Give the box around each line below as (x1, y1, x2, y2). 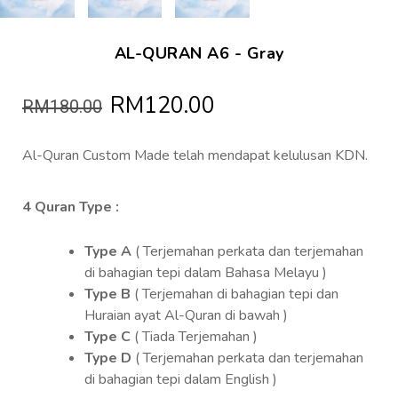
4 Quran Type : (22, 197, 119, 218)
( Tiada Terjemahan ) (131, 327, 258, 347)
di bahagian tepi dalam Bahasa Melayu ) (84, 263, 327, 283)
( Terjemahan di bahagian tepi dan (134, 284, 338, 305)
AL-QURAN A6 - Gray (114, 43, 284, 65)
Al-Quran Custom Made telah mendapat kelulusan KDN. (22, 146, 368, 166)
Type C (84, 327, 131, 347)
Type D (84, 348, 135, 369)
